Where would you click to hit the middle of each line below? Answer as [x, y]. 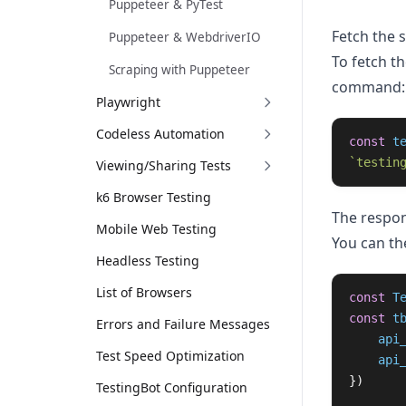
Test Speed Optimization [170, 356]
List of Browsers [144, 292]
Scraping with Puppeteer [179, 70]
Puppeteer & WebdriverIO [184, 37]
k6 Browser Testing [153, 197]
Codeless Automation [160, 134]
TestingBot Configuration [171, 387]
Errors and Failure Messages [183, 324]
